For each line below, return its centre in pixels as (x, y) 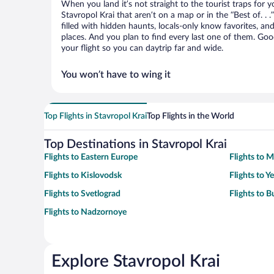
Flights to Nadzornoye (85, 212)
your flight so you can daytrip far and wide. (142, 48)
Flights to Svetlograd (82, 194)
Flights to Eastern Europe (91, 157)
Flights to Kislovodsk (83, 176)
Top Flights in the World (191, 116)
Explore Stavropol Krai (136, 261)
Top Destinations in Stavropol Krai (135, 144)
